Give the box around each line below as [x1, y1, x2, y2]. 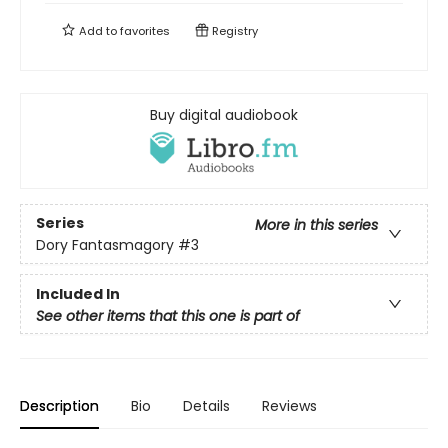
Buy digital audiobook [150, 105, 298, 126]
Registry [209, 23, 258, 40]
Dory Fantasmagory [36, 234, 174, 255]
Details [183, 396, 230, 417]
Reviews [262, 396, 317, 417]
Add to [76, 23, 120, 40]
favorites [120, 23, 170, 40]
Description [20, 396, 99, 417]
